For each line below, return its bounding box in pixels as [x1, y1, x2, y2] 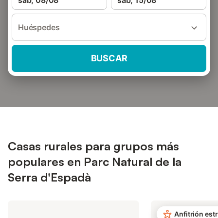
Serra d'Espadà [8, 170, 91, 184]
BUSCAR [91, 53, 127, 63]
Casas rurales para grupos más [8, 139, 179, 153]
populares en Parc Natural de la [8, 154, 182, 169]
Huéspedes [18, 22, 60, 32]
